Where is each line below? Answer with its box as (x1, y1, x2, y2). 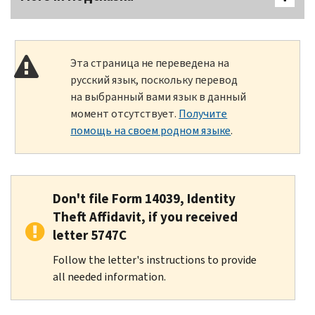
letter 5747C (53, 226, 127, 244)
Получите (179, 105, 228, 121)
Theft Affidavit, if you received (53, 207, 238, 226)
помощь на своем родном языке (70, 122, 231, 138)
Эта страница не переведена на (70, 55, 230, 70)
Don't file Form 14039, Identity (53, 189, 236, 207)
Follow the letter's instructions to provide (53, 252, 257, 267)
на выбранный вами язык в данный (70, 89, 247, 104)
